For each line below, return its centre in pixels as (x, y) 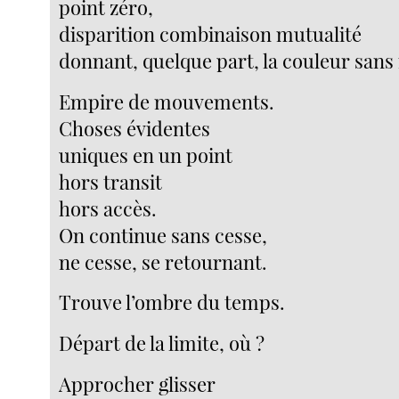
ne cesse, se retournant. (163, 261)
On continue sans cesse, (163, 235)
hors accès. (108, 208)
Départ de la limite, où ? (162, 343)
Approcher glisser (138, 383)
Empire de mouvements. (167, 101)
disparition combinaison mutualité (211, 34)
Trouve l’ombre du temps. (172, 302)
